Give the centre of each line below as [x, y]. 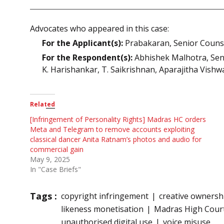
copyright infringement [105, 196]
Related [42, 104]
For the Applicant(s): [82, 43]
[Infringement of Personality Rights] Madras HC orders [118, 119]
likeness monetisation [102, 209]
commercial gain [57, 149]
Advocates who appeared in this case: [99, 28]
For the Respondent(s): [87, 57]
